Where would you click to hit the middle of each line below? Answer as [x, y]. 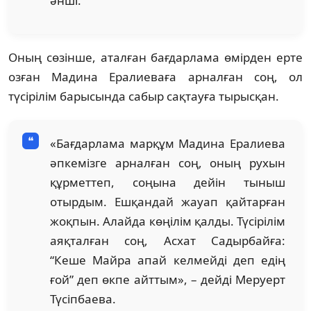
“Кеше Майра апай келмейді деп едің [168, 260]
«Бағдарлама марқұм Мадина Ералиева [168, 143]
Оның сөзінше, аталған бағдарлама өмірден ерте [155, 57]
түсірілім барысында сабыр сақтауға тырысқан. [144, 96]
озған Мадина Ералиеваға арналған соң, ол [155, 76]
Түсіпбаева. [83, 299]
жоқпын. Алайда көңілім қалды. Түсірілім [168, 221]
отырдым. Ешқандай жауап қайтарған [168, 201]
